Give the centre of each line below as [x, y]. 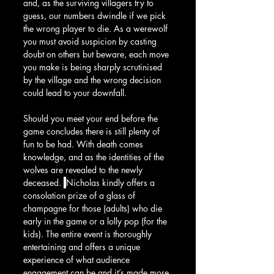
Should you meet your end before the [92, 118]
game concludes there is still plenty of [93, 131]
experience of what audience [78, 259]
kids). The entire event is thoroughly [89, 234]
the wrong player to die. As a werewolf [97, 28]
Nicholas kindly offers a [112, 182]
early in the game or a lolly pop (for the [96, 221]
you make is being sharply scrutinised [94, 67]
